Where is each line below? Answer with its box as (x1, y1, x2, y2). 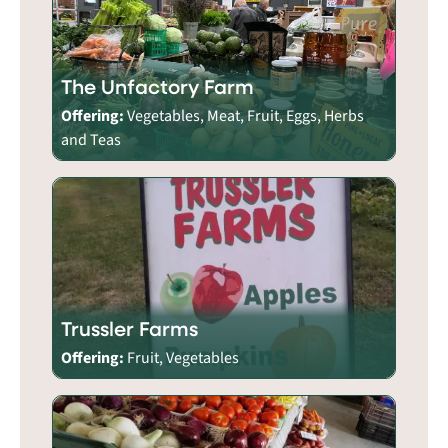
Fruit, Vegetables (127, 346, 239, 369)
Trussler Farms (61, 314, 198, 342)
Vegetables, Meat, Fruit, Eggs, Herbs (127, 104, 364, 127)
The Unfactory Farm (61, 72, 254, 100)
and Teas (61, 128, 121, 151)
